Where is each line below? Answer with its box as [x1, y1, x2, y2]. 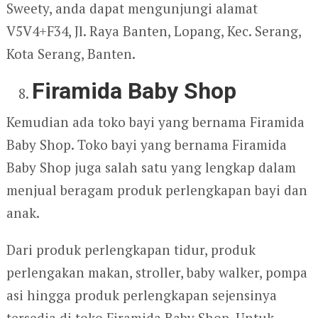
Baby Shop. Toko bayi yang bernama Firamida [6, 136, 287, 154]
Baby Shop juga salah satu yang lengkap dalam [6, 158, 296, 177]
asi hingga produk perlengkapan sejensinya [6, 286, 277, 305]
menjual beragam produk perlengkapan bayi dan [6, 181, 307, 199]
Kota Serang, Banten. [6, 45, 136, 63]
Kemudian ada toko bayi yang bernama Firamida [6, 113, 305, 131]
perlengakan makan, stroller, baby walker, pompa [6, 263, 307, 282]
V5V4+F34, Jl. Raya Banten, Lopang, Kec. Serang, [6, 22, 301, 40]
